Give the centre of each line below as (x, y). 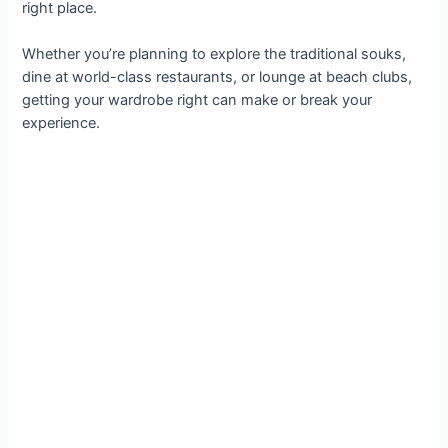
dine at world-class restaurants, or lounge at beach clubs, (217, 77)
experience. (61, 123)
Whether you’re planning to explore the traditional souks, (214, 54)
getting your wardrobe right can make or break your (197, 100)
